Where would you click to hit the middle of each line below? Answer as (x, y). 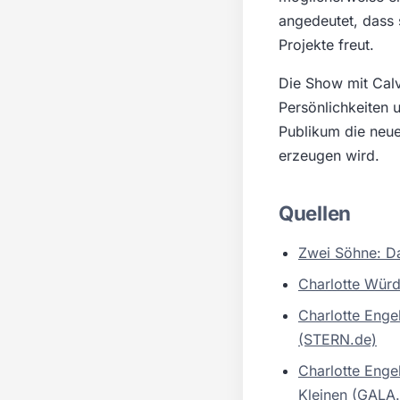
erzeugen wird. (329, 156)
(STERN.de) (337, 340)
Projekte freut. (326, 45)
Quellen (315, 213)
